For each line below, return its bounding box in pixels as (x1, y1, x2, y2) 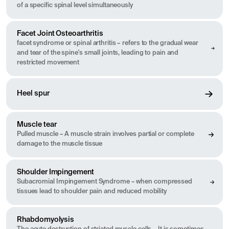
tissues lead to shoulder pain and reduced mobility (17, 188, 167, 195)
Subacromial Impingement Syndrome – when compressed (17, 178, 192, 186)
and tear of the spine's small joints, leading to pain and (17, 49, 179, 56)
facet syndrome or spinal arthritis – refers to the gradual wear (17, 39, 198, 47)
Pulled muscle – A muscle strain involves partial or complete (17, 131, 194, 138)
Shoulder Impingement (17, 169, 94, 176)
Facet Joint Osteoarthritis (17, 30, 103, 37)
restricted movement (17, 59, 80, 66)
